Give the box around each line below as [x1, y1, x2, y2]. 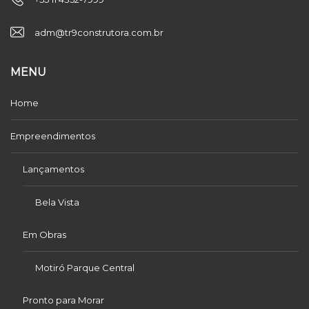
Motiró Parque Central [35, 262, 134, 274]
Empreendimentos [10, 130, 95, 142]
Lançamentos [23, 163, 84, 175]
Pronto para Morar [23, 295, 104, 306]
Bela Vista [35, 197, 79, 208]
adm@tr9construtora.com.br [34, 27, 163, 39]
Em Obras [23, 229, 66, 241]
